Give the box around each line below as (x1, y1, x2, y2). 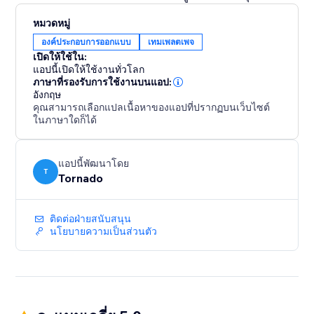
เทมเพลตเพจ (148, 36, 195, 48)
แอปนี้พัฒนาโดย (58, 157, 130, 170)
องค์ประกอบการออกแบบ (41, 36, 132, 48)
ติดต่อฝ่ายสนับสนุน (50, 212, 132, 226)
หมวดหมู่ (33, 17, 71, 30)
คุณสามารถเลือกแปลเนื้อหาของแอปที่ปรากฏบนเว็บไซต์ (33, 101, 271, 114)
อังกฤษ (33, 88, 62, 102)
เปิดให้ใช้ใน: (33, 50, 88, 64)
